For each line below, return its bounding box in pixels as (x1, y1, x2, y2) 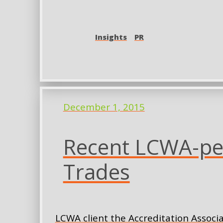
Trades (63, 157, 130, 186)
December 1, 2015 (63, 101, 145, 114)
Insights (95, 31, 127, 42)
